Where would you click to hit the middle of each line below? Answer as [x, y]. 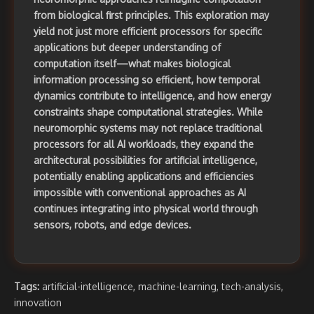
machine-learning [177, 287]
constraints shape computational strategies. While [148, 112]
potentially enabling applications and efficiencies [144, 177]
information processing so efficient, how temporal [147, 80]
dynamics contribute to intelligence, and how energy [152, 96]
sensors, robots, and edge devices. [112, 225]
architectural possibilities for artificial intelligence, [145, 161]
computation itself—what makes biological [132, 64]
